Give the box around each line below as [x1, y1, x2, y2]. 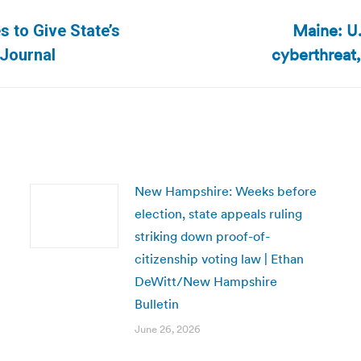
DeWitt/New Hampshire [134, 273, 277, 289]
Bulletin [134, 296, 179, 312]
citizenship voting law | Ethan [134, 251, 304, 267]
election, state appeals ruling [134, 205, 302, 222]
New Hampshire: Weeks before [134, 183, 317, 199]
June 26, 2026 [134, 322, 201, 336]
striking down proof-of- [134, 228, 270, 244]
